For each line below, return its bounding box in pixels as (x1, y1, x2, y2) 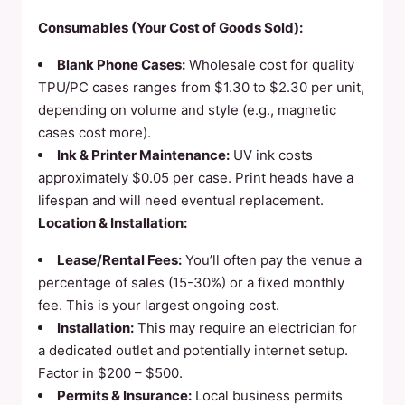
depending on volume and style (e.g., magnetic (38, 101, 336, 118)
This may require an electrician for (134, 319, 357, 336)
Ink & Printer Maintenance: (57, 146, 230, 164)
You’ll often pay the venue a (182, 251, 362, 268)
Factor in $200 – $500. (38, 364, 183, 381)
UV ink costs (230, 146, 313, 164)
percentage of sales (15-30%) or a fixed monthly (38, 274, 344, 291)
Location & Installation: (38, 214, 187, 231)
